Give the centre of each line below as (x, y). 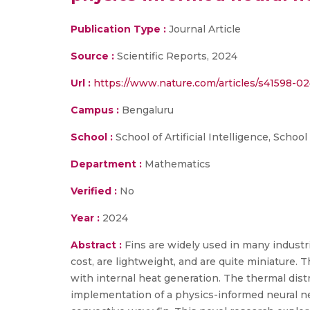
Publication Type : (118, 29)
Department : (106, 164)
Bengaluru (146, 110)
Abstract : (98, 245)
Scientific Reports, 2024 (176, 56)
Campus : (95, 110)
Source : (92, 56)
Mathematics (176, 164)
